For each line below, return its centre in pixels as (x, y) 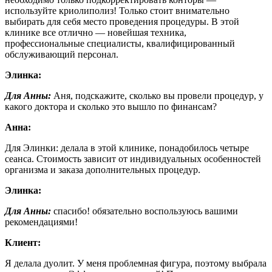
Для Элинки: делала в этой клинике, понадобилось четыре (127, 148)
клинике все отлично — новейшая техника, (96, 32)
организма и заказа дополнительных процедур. (103, 169)
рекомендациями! (41, 222)
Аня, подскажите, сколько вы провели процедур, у (157, 95)
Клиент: (23, 242)
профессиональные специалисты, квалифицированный (120, 43)
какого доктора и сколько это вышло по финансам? (111, 106)
